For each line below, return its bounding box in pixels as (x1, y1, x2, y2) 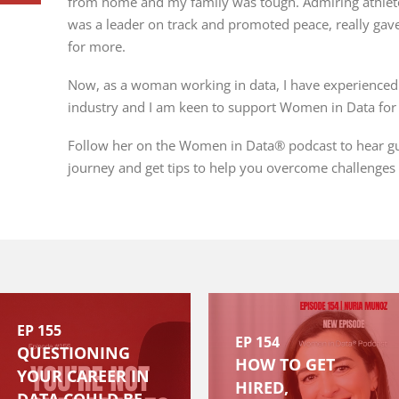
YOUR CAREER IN (17, 365, 150, 387)
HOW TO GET (235, 354, 335, 375)
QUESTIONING (17, 342, 130, 363)
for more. (67, 37, 126, 55)
